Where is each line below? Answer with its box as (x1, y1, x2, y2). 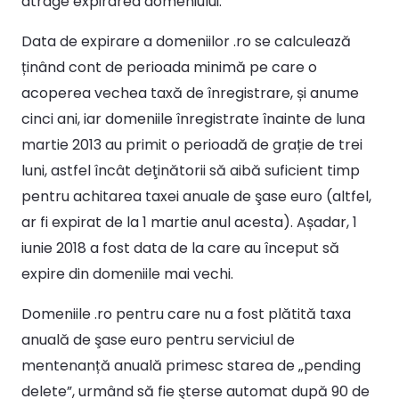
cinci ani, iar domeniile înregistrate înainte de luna (21, 108, 365, 129)
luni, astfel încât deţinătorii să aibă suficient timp (21, 159, 360, 181)
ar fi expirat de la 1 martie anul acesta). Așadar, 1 (21, 211, 357, 232)
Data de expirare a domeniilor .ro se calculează (21, 30, 351, 52)
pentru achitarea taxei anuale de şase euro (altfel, (21, 185, 371, 207)
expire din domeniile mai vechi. (21, 263, 233, 284)
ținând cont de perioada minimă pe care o (21, 56, 317, 77)
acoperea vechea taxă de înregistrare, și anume (21, 82, 359, 103)
